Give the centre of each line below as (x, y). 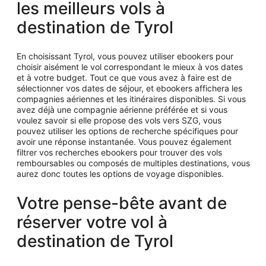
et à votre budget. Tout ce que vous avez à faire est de (124, 77)
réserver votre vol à (92, 222)
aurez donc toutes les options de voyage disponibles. (120, 173)
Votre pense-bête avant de (122, 203)
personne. (226, 7)
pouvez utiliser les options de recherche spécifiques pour (127, 131)
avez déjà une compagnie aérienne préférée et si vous (122, 109)
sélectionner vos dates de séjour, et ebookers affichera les (129, 88)
